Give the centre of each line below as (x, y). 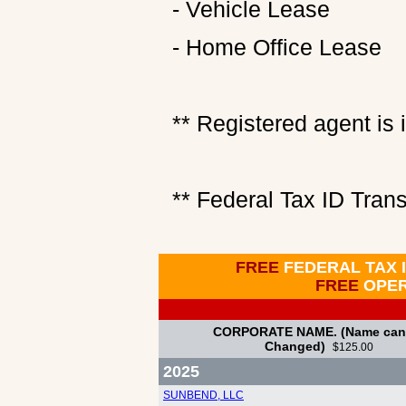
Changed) (299, 346)
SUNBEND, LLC (203, 395)
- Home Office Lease (277, 47)
